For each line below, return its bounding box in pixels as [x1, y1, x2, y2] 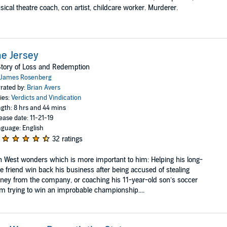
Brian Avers [26, 83, 60, 92]
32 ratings [52, 134, 83, 143]
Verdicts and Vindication [11, 93, 82, 102]
